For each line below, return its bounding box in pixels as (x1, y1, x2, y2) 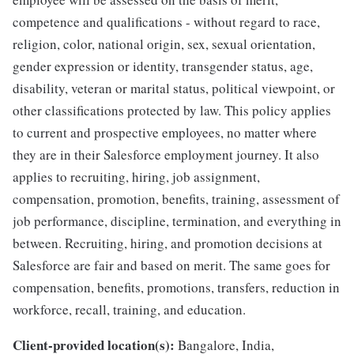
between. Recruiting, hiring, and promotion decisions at (13, 234, 322, 252)
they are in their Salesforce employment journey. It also (13, 145, 319, 164)
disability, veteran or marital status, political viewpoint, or (13, 79, 335, 97)
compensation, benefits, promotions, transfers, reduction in (13, 278, 340, 296)
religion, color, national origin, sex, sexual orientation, (13, 35, 315, 53)
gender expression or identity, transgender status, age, (13, 57, 313, 75)
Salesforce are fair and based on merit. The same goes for (13, 256, 330, 274)
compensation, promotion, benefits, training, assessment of (13, 190, 340, 208)
